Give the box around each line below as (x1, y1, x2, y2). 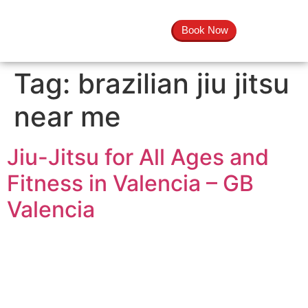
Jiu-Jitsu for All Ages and (7, 144, 269, 170)
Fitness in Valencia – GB (7, 170, 254, 197)
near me (14, 100, 121, 133)
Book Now (181, 24, 228, 36)
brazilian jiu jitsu (78, 67, 289, 100)
